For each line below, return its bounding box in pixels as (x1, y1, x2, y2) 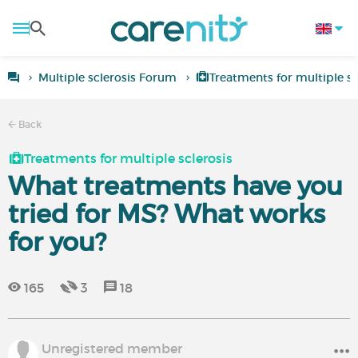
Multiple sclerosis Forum (38, 70, 177, 85)
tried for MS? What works (8, 198, 325, 230)
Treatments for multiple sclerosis (24, 150, 233, 166)
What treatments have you (8, 170, 343, 202)
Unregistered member (42, 340, 182, 356)
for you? (8, 226, 106, 258)
